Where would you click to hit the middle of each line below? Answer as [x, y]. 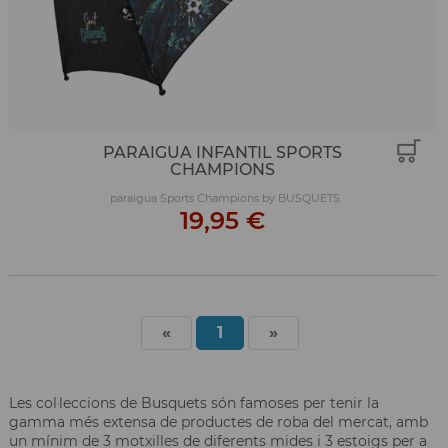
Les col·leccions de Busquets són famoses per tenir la [194, 402]
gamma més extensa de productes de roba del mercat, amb [218, 421]
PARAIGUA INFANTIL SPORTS [222, 152]
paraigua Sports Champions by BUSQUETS [225, 197]
